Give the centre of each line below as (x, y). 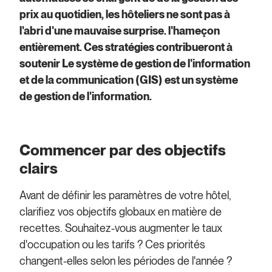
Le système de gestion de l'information (156, 64)
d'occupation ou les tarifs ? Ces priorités (113, 244)
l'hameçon (194, 31)
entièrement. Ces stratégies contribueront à (126, 47)
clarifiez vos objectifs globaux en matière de (121, 211)
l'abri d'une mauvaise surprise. (94, 31)
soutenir (41, 64)
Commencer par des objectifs (123, 150)
